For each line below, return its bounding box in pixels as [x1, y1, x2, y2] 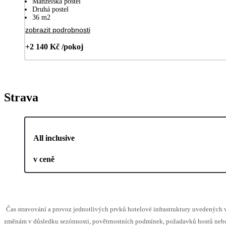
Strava [4, 91, 38, 104]
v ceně [33, 155, 54, 163]
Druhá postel [32, 6, 69, 13]
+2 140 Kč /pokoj [25, 42, 83, 51]
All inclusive [33, 134, 75, 142]
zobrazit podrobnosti [25, 26, 90, 34]
